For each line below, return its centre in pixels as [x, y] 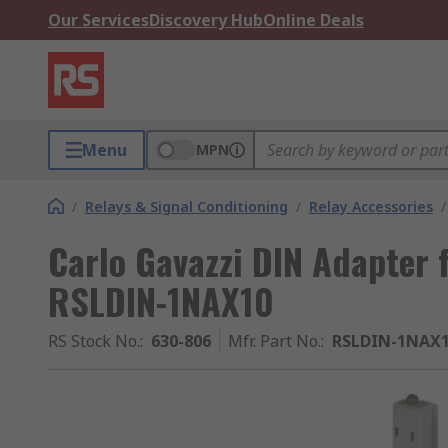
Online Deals [313, 20]
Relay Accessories [371, 206]
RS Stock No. [94, 341]
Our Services [98, 20]
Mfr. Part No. [274, 341]
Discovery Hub [206, 20]
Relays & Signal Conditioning [186, 206]
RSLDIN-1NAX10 [161, 300]
